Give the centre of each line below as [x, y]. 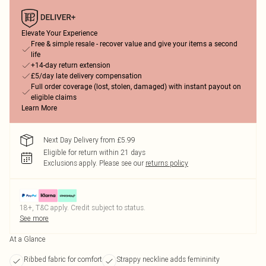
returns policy [167, 163]
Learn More [39, 108]
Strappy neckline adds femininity [168, 259]
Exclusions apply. [70, 163]
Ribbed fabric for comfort [63, 259]
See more [34, 218]
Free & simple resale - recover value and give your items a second [134, 44]
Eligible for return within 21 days [94, 152]
